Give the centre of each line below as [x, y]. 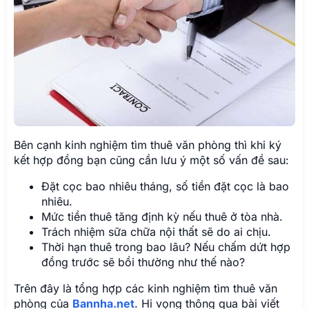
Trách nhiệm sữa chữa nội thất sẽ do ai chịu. [156, 232]
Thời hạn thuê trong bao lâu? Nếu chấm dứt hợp [166, 247]
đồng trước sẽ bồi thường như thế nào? [143, 262]
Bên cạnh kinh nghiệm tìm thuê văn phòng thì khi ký [148, 145]
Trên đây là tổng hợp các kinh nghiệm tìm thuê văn [146, 289]
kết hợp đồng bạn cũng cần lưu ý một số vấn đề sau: [151, 160]
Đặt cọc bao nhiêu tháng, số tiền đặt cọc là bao [165, 187]
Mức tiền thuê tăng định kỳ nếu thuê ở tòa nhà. [162, 217]
